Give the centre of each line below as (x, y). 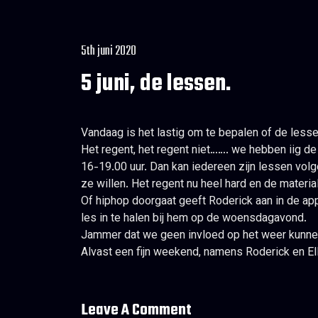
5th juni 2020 (109, 51)
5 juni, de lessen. (156, 84)
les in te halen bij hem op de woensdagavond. (194, 219)
